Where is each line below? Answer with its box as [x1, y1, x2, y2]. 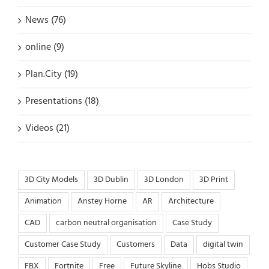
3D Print [199, 173, 228, 187]
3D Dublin [94, 173, 128, 187]
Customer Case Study [25, 238, 101, 252]
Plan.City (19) [25, 67, 78, 83]
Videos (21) [25, 121, 70, 137]
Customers [116, 238, 155, 252]
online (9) [25, 40, 64, 56]
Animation [25, 195, 62, 209]
